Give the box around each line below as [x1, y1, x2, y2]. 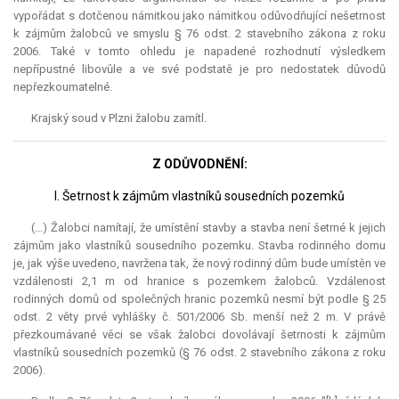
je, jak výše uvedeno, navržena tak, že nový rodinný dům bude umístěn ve [13, 256, 386, 271]
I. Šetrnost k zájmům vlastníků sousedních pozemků [54, 189, 345, 204]
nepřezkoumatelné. [13, 80, 112, 94]
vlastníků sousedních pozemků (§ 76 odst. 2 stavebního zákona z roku [13, 346, 386, 360]
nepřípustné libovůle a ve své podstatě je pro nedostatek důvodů [13, 62, 386, 77]
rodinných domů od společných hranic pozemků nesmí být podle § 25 [13, 292, 386, 306]
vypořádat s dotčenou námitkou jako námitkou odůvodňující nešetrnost [13, 9, 386, 23]
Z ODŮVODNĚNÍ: [151, 157, 248, 172]
